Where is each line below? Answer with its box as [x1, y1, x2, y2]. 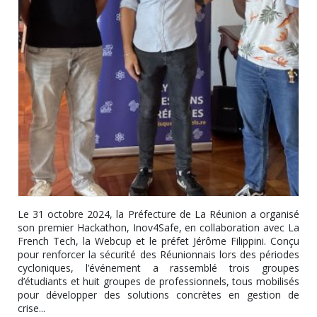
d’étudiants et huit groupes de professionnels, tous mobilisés [18, 274, 299, 288]
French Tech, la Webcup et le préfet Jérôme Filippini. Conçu [18, 234, 299, 248]
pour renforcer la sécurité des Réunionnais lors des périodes [18, 247, 299, 261]
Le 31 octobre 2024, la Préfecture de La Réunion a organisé [18, 207, 299, 221]
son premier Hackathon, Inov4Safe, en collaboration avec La [18, 220, 299, 234]
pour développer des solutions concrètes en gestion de [18, 287, 299, 301]
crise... [18, 301, 45, 315]
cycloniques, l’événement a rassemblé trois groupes [18, 260, 299, 275]
